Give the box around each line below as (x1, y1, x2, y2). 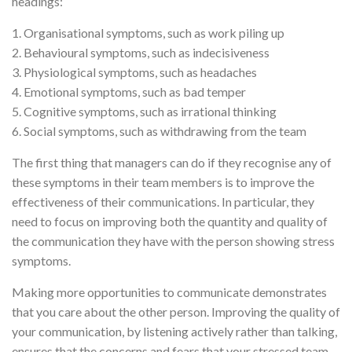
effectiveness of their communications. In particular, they (12, 193, 314, 209)
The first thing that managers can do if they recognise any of (12, 154, 332, 170)
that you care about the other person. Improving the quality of (12, 303, 340, 319)
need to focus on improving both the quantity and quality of (12, 213, 328, 229)
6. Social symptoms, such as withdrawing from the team (12, 123, 306, 138)
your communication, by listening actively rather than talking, (12, 323, 337, 339)
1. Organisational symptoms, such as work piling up (12, 24, 284, 40)
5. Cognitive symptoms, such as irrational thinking (12, 103, 277, 119)
